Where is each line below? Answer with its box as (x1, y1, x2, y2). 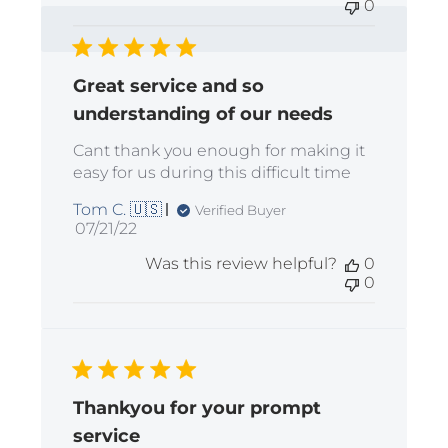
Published (105, 218, 187, 238)
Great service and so (73, 75, 265, 98)
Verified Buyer (195, 201, 287, 218)
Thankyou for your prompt (73, 397, 322, 420)
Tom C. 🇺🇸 (73, 200, 163, 220)
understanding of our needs (73, 103, 334, 126)
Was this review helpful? (144, 254, 337, 274)
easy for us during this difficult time (73, 163, 352, 183)
